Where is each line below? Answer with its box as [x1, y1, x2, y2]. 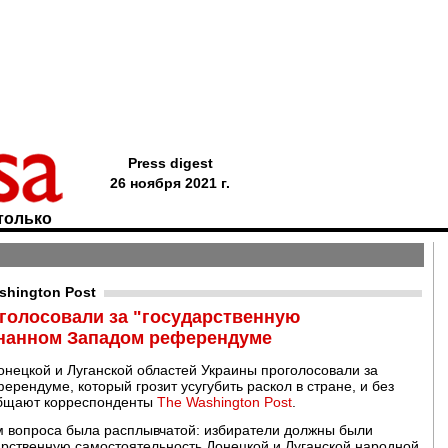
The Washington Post [157, 394, 292, 410]
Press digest [127, 155, 213, 171]
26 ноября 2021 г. [110, 175, 230, 191]
